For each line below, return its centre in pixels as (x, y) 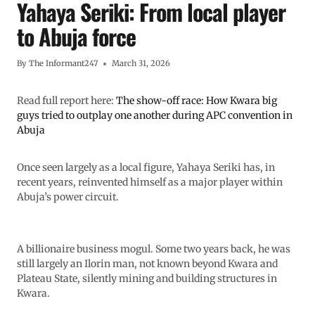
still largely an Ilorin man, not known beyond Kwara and (147, 264)
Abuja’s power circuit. (68, 197)
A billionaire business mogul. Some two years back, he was (154, 249)
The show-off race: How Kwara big (197, 101)
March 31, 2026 (141, 64)
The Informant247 (64, 64)
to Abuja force (76, 37)
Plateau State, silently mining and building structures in (147, 279)
